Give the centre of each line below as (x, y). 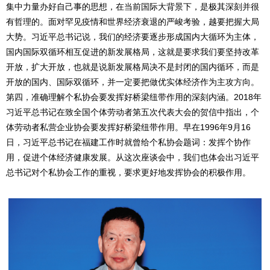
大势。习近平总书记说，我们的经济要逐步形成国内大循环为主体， (133, 36)
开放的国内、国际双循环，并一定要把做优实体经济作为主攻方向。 (133, 82)
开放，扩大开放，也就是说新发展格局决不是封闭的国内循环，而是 (133, 67)
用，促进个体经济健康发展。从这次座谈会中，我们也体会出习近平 (133, 157)
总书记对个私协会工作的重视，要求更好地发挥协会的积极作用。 (128, 172)
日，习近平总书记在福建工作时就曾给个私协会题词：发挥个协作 (128, 142)
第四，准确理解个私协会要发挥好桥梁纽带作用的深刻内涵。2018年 (134, 97)
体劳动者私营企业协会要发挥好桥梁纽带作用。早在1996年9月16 (128, 127)
